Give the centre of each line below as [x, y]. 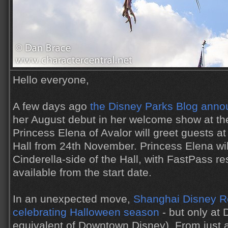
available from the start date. [82, 173]
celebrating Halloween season [86, 212]
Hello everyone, [51, 80]
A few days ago [51, 106]
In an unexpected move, [73, 199]
